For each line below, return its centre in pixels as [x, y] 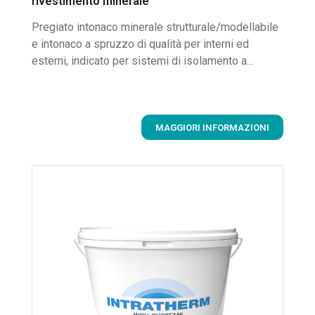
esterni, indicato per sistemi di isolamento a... [142, 61]
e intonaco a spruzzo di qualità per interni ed [140, 44]
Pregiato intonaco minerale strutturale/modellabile [155, 27]
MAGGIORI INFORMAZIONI [212, 127]
